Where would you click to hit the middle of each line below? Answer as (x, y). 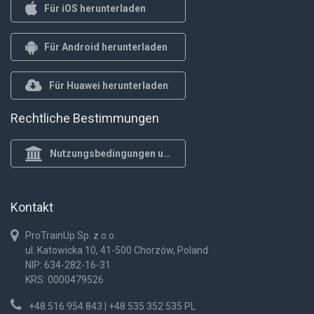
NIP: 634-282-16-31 (68, 265)
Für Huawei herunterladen (109, 85)
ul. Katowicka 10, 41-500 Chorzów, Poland (117, 250)
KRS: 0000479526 (64, 280)
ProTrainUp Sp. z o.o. (71, 235)
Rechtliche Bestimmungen (85, 118)
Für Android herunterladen (106, 47)
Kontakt (32, 207)
